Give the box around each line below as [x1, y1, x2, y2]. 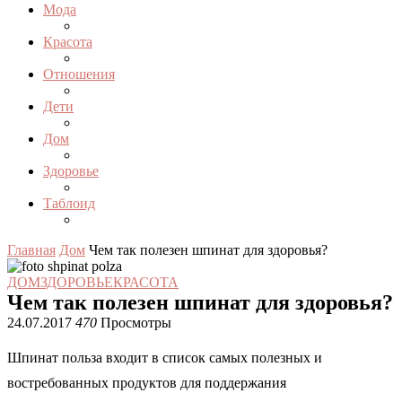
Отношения [43, 66, 115, 82]
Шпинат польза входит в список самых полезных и [7, 350, 322, 365]
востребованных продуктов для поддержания [7, 375, 286, 390]
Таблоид [43, 196, 95, 211]
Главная [7, 242, 56, 258]
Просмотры [97, 315, 171, 330]
